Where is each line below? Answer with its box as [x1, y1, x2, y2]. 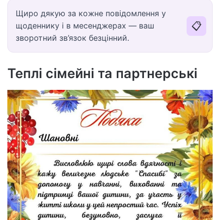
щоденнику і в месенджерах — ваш [16, 21, 154, 31]
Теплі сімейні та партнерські [7, 65, 197, 82]
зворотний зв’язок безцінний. [16, 33, 129, 43]
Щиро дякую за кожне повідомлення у [16, 8, 166, 19]
